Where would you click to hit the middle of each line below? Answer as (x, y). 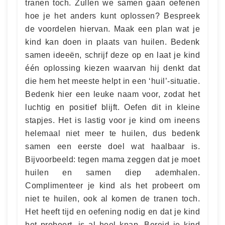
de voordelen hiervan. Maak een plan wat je (113, 29)
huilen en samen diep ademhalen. (113, 173)
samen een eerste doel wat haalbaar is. (113, 146)
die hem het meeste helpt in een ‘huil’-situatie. (113, 81)
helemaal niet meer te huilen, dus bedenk (113, 133)
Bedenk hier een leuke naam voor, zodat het (113, 94)
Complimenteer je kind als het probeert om (113, 186)
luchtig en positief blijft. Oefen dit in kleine (113, 107)
